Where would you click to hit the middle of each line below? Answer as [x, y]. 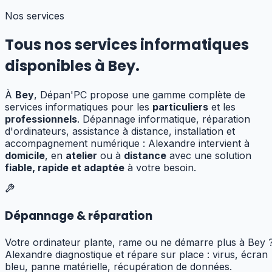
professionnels [41, 119]
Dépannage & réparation [79, 216]
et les [222, 107]
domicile [25, 156]
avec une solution [209, 156]
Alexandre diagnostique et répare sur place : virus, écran [136, 254]
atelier [81, 156]
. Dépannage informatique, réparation [164, 119]
